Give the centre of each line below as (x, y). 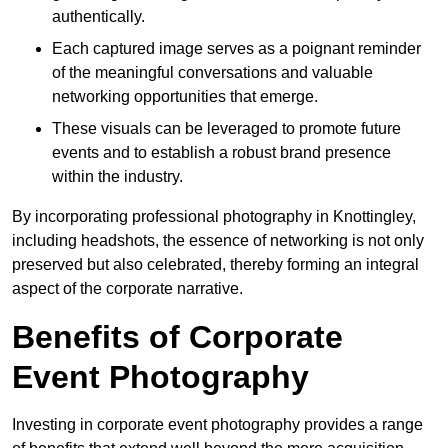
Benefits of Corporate (177, 337)
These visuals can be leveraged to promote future (226, 129)
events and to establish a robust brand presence (221, 153)
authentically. (98, 17)
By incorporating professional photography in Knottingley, (214, 217)
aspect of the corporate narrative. (127, 289)
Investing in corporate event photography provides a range (217, 425)
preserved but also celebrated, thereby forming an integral (215, 265)
